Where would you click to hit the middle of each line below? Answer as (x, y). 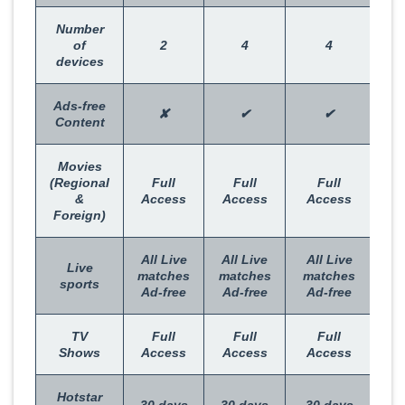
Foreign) (80, 216)
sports (80, 284)
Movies (80, 167)
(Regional (80, 183)
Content (80, 122)
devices (80, 62)
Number (80, 29)
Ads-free (80, 106)
